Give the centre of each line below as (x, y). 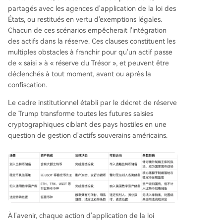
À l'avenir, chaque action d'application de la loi (81, 215)
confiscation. (28, 85)
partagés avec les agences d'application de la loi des (92, 9)
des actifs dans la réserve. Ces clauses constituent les (92, 41)
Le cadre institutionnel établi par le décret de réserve (92, 103)
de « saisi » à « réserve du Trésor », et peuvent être (88, 63)
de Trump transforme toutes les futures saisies (81, 114)
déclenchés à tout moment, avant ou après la (80, 74)
